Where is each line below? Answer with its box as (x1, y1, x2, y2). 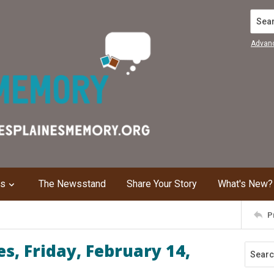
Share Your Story (127, 178, 197, 190)
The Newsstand (39, 178, 106, 190)
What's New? (218, 178, 273, 190)
